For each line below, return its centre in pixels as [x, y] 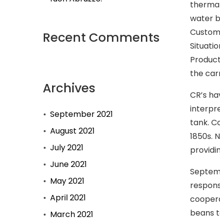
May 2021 [67, 181]
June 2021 [69, 164]
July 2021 [67, 148]
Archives [69, 88]
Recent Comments [101, 38]
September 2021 [82, 114]
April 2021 [68, 198]
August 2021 [72, 131]
